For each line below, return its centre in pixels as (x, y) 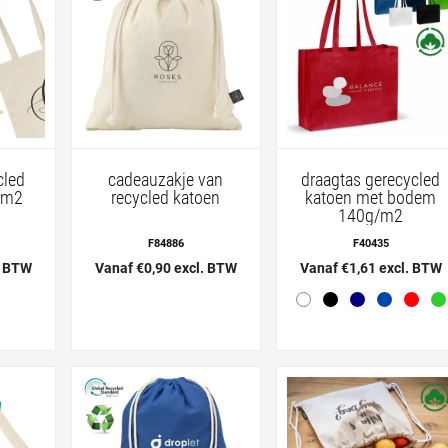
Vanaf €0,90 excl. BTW (165, 267)
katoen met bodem (371, 197)
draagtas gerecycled (371, 179)
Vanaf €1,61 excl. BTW (370, 267)
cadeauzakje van (166, 179)
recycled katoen (166, 197)
